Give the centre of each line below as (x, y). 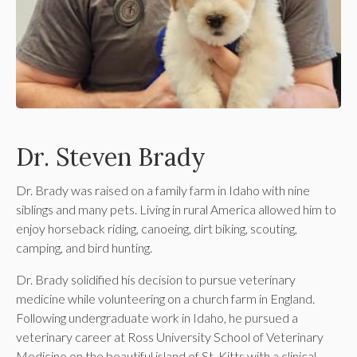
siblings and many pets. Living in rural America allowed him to (176, 210)
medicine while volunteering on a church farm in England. (165, 299)
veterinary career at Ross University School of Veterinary (170, 337)
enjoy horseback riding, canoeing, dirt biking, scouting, (157, 229)
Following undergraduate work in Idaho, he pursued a (157, 318)
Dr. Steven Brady (111, 157)
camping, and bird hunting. (84, 248)
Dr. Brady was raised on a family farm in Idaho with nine (163, 190)
